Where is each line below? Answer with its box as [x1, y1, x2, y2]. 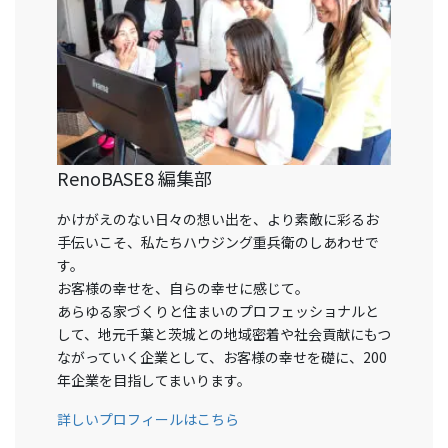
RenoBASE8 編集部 [57, 164, 212, 191]
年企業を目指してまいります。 [57, 370, 251, 391]
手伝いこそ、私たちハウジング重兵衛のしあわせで [57, 232, 379, 253]
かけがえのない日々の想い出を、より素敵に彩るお [57, 209, 379, 230]
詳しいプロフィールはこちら [57, 409, 239, 430]
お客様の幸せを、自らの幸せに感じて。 [57, 278, 309, 299]
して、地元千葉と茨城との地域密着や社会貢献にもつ [57, 324, 391, 345]
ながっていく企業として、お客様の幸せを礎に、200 [57, 347, 387, 368]
